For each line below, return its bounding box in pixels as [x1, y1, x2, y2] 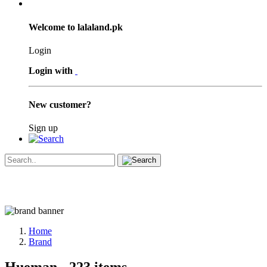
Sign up [29, 123, 58, 133]
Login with [29, 65, 73, 76]
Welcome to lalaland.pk [29, 21, 123, 32]
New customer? [29, 100, 91, 110]
